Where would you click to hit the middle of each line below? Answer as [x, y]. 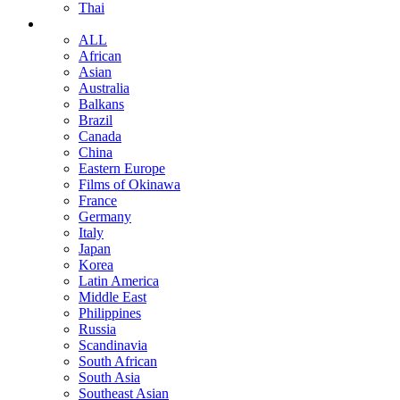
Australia [104, 88]
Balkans [101, 104]
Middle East [112, 297]
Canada [100, 136]
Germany [105, 217]
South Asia [109, 377]
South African [118, 361]
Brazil [96, 120]
